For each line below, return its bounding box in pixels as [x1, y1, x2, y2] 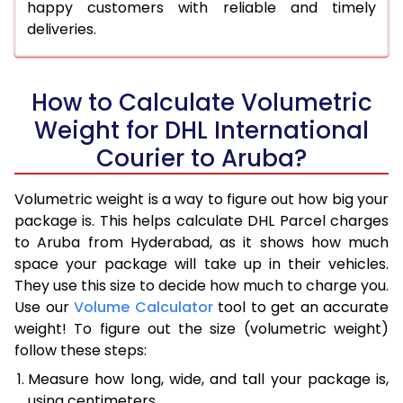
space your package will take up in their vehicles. [14, 253, 389, 274]
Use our [14, 296, 74, 318]
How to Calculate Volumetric [31, 85, 372, 119]
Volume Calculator [74, 296, 213, 318]
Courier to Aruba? [96, 141, 307, 175]
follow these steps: [14, 339, 147, 361]
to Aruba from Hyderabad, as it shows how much [14, 231, 389, 253]
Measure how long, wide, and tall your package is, [28, 368, 389, 390]
